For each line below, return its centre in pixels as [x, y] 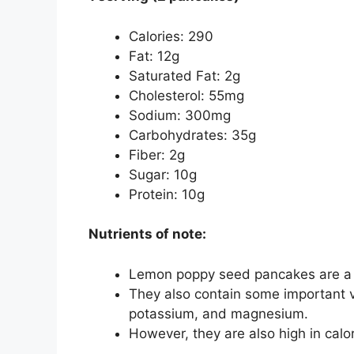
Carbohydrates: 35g [192, 135]
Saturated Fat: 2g [185, 75]
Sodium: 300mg [180, 115]
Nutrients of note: [147, 234]
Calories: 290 [171, 36]
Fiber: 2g [157, 154]
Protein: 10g [167, 194]
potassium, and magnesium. [218, 313]
